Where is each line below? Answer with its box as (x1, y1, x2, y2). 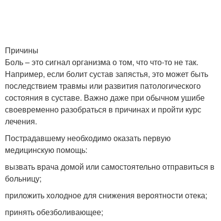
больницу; (5, 173, 41, 184)
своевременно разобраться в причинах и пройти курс (5, 104, 201, 115)
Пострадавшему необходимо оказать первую (5, 132, 171, 144)
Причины (5, 44, 38, 56)
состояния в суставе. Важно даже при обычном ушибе (5, 92, 205, 103)
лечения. (5, 115, 37, 127)
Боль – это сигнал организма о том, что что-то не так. (5, 56, 198, 68)
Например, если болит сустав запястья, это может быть (5, 68, 208, 79)
